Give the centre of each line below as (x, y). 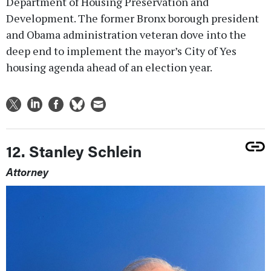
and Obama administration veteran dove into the (126, 34)
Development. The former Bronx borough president (132, 18)
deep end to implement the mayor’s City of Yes (121, 51)
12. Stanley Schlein (74, 151)
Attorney (27, 171)
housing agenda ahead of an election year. (109, 67)
